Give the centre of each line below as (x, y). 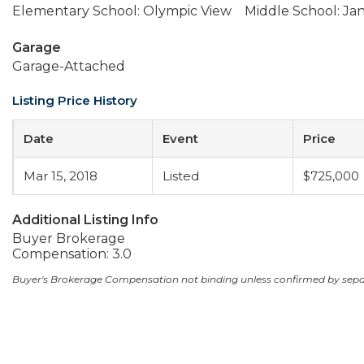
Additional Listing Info (85, 220)
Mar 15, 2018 (61, 176)
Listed (181, 176)
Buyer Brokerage (69, 238)
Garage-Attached (69, 66)
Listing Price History (75, 100)
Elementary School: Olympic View (122, 11)
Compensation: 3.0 (72, 254)
